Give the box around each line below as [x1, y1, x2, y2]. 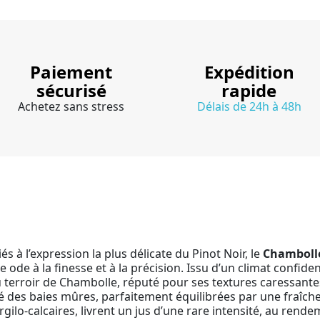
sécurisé [36, 78, 106, 102]
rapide [221, 78, 276, 102]
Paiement [30, 59, 112, 84]
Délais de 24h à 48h [196, 98, 301, 114]
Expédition [204, 59, 294, 84]
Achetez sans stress [18, 98, 124, 114]
